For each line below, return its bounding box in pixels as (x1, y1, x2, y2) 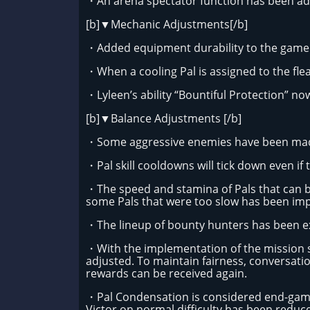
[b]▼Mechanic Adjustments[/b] (86, 17, 248, 32)
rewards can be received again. (86, 266, 250, 281)
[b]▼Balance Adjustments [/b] (86, 111, 241, 126)
